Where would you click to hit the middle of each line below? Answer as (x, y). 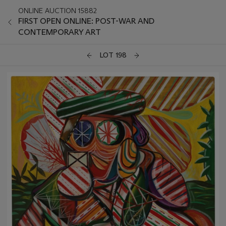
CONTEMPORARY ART (60, 32)
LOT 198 (113, 55)
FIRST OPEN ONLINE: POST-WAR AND (86, 21)
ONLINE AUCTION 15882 (58, 11)
